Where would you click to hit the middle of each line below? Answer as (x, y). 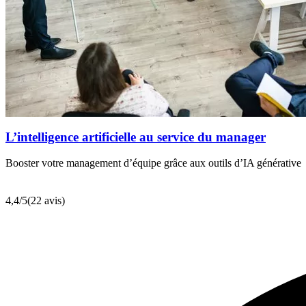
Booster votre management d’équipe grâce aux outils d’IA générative (153, 163)
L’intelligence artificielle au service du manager (136, 137)
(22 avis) (46, 201)
